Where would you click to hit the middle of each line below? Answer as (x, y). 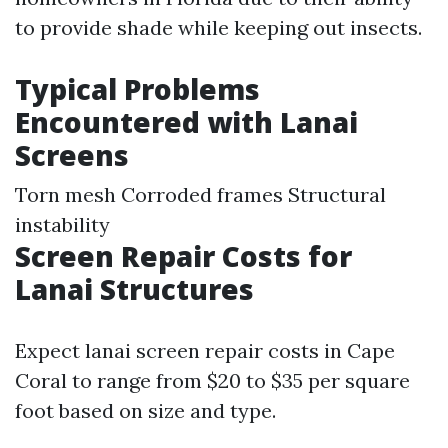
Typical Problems (137, 89)
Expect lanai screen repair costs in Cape (205, 350)
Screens (72, 155)
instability (62, 224)
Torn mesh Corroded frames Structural (200, 194)
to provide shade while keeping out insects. (218, 27)
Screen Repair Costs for (183, 256)
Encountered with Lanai (186, 122)
